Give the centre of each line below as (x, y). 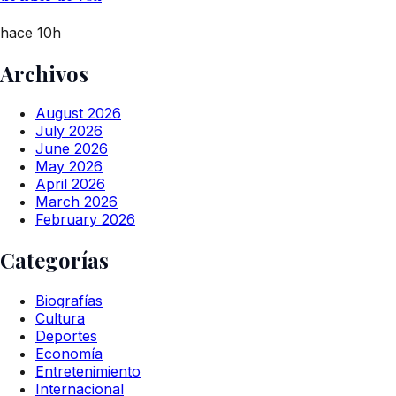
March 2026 (76, 202)
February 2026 (85, 220)
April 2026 (70, 184)
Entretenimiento (88, 372)
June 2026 (72, 149)
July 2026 (69, 131)
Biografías (69, 301)
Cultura (60, 319)
